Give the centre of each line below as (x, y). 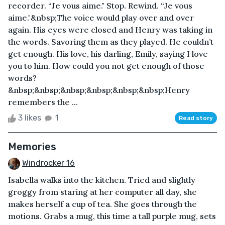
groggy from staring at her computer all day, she (102, 192)
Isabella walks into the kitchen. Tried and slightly (102, 180)
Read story (196, 118)
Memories (32, 146)
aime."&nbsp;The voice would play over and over (101, 17)
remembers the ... (43, 102)
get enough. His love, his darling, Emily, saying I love (108, 53)
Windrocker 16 (48, 163)
